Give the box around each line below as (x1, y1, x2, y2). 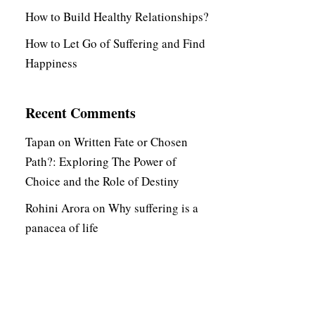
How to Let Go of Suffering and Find (25, 34, 205, 51)
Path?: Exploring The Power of (25, 153, 176, 169)
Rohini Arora (25, 199, 90, 216)
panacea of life (25, 219, 98, 236)
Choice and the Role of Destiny (25, 172, 179, 189)
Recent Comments (25, 102, 136, 123)
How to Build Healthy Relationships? (25, 8, 209, 25)
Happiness (25, 54, 77, 71)
